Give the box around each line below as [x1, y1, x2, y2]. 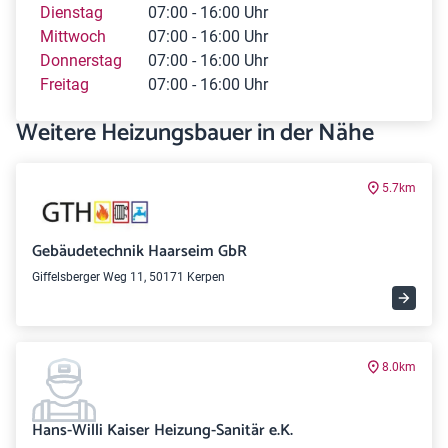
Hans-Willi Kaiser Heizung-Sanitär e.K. [32, 417, 293, 444]
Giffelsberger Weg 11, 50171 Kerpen [32, 270, 225, 284]
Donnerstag [40, 51, 122, 70]
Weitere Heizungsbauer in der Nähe [16, 114, 374, 153]
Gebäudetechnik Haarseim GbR [32, 238, 247, 265]
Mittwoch [40, 27, 106, 46]
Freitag [40, 75, 89, 94]
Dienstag [40, 3, 103, 22]
